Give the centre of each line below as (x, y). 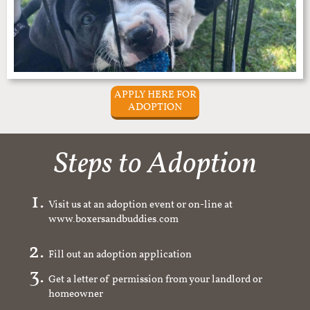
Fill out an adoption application (120, 255)
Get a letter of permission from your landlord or (155, 280)
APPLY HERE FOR (155, 95)
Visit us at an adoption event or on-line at (140, 205)
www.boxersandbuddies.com (116, 227)
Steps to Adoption (155, 165)
